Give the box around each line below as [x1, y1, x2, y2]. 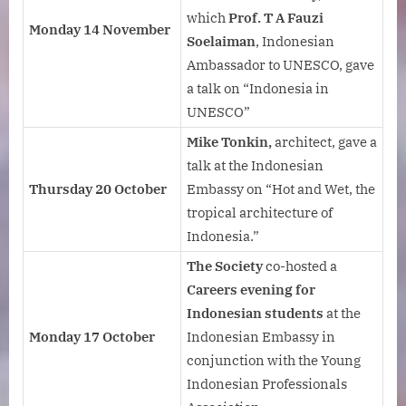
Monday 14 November [29, 21, 170, 39]
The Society [187, 257, 266, 275]
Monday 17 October [29, 328, 155, 346]
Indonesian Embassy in [187, 328, 335, 346]
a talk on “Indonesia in [187, 80, 329, 98]
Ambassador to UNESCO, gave [187, 56, 374, 74]
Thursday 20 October [29, 180, 167, 198]
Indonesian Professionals [187, 375, 347, 393]
